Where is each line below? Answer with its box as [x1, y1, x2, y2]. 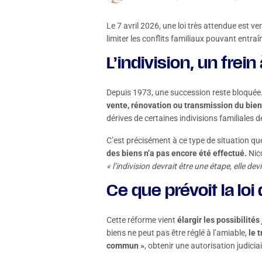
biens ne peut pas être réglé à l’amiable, [106, 228, 249, 237]
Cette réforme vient [106, 215, 175, 225]
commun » [106, 241, 144, 250]
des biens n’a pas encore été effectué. [106, 149, 247, 158]
